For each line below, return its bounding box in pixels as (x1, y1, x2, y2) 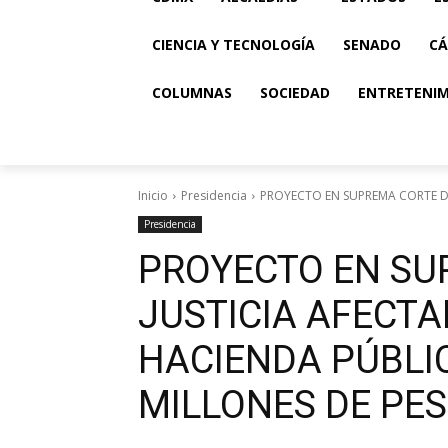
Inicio (138, 187, 168, 204)
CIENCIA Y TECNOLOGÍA (152, 35, 315, 54)
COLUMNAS (152, 83, 232, 102)
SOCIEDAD (260, 83, 330, 102)
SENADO (343, 35, 401, 54)
